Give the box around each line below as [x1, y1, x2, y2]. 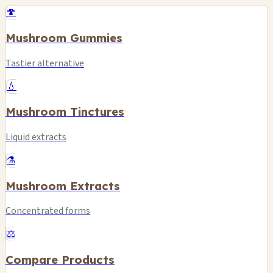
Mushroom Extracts [5, 178, 120, 193]
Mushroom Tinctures [5, 104, 124, 119]
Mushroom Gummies [5, 30, 122, 45]
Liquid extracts [5, 130, 66, 144]
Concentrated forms [5, 204, 90, 218]
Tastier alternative [5, 56, 84, 70]
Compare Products [5, 252, 115, 268]
